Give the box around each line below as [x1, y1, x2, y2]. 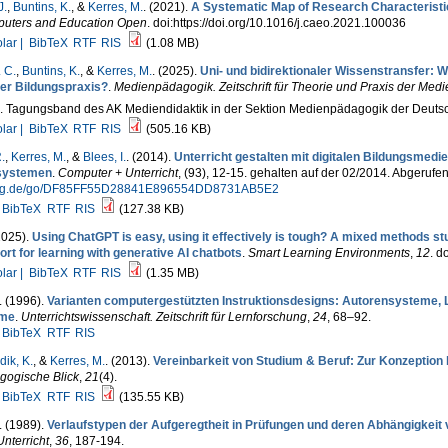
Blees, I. [82, 150, 126, 164]
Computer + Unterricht [57, 166, 178, 180]
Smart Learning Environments [247, 246, 410, 260]
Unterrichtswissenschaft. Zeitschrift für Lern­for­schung [20, 310, 307, 324]
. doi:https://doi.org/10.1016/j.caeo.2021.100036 [146, 16, 406, 30]
